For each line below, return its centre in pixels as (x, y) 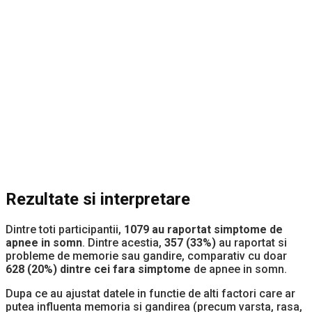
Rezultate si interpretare (98, 199)
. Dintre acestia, (123, 242)
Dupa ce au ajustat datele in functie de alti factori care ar (150, 293)
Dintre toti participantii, (65, 229)
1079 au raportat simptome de (203, 229)
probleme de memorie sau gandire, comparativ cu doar (146, 256)
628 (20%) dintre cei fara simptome (98, 269)
